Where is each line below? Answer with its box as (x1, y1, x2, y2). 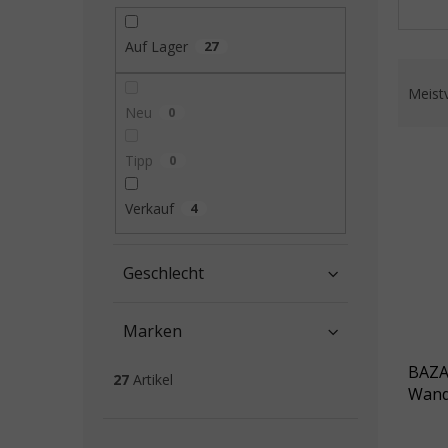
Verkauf (124, 198, 174, 218)
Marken (123, 320, 182, 343)
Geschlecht (123, 262, 204, 285)
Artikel (129, 370, 173, 390)
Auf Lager (124, 37, 188, 57)
